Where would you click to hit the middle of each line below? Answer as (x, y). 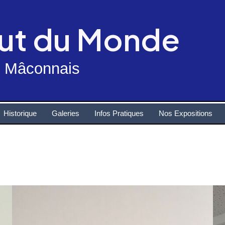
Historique (20, 113)
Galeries (66, 113)
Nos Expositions (186, 113)
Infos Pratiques (119, 113)
